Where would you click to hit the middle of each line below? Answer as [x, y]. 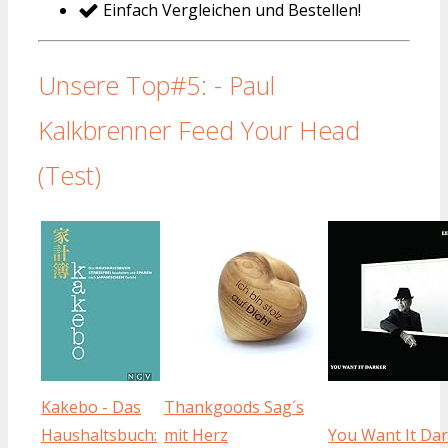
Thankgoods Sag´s [234, 407]
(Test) [69, 174]
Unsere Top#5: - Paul [156, 84]
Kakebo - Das [91, 407]
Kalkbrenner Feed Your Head [199, 129]
